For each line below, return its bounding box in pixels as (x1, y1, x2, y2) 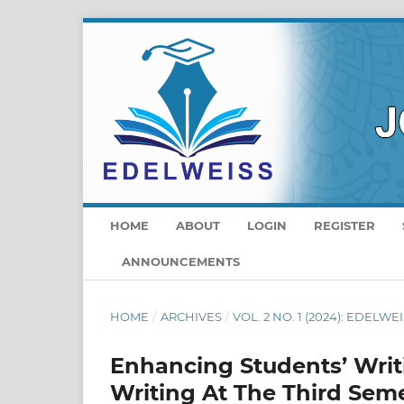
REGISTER (314, 217, 375, 233)
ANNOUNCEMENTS (122, 253, 240, 269)
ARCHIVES (160, 308, 222, 324)
